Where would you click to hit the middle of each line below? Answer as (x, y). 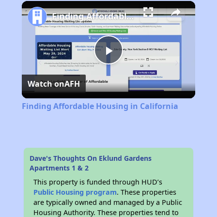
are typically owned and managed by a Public (108, 202)
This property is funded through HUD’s (98, 182)
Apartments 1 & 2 (59, 168)
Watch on (46, 84)
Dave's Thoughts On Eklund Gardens (91, 158)
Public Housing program (75, 192)
